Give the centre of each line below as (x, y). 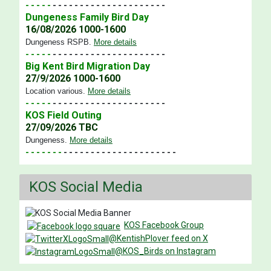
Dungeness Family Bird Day (87, 18)
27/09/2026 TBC (62, 128)
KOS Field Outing (64, 116)
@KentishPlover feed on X (158, 238)
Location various (54, 91)
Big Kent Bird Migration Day (88, 67)
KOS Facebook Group (164, 225)
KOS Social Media (86, 187)
